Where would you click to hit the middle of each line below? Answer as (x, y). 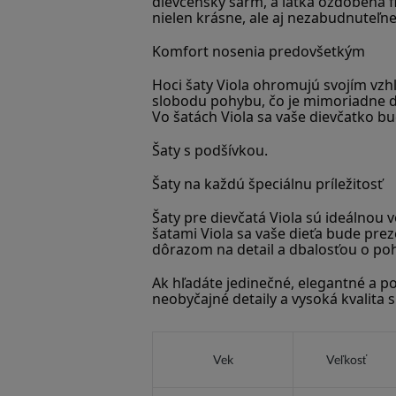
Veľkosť (346, 359)
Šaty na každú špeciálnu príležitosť (267, 183)
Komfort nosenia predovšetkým (259, 51)
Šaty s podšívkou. (210, 150)
